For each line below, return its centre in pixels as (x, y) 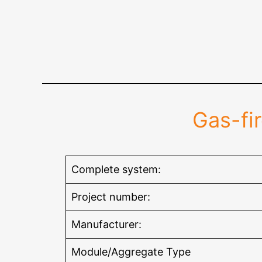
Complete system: (116, 170)
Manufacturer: (106, 225)
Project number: (111, 197)
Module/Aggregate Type (131, 252)
